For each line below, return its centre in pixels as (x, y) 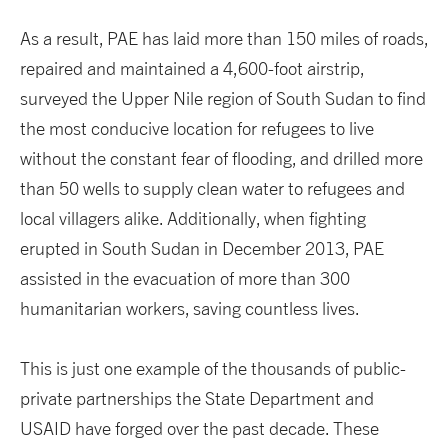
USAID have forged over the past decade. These (199, 429)
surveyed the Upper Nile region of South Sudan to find (223, 99)
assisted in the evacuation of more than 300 (185, 279)
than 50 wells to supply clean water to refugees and (212, 189)
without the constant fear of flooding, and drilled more (221, 159)
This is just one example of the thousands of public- (213, 369)
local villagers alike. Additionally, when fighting (193, 219)
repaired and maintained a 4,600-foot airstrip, (192, 69)
